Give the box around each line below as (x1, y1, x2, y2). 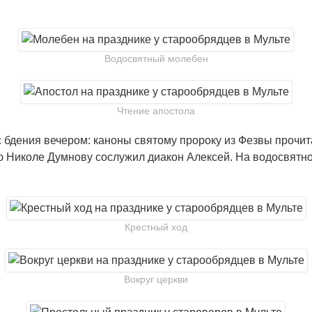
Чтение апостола (117, 105, 195, 116)
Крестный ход (125, 221, 187, 233)
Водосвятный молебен (104, 53, 208, 64)
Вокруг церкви (124, 274, 188, 285)
